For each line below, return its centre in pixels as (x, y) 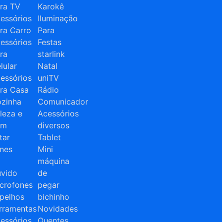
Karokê (51, 6)
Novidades (58, 209)
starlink (51, 54)
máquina (54, 161)
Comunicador (63, 102)
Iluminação (58, 18)
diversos (54, 125)
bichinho (54, 197)
